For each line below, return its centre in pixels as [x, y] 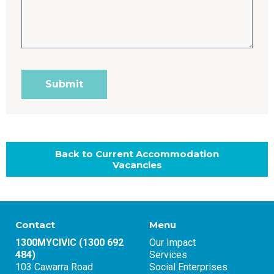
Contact [35, 225]
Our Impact [172, 243]
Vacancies [137, 165]
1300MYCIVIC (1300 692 [69, 243]
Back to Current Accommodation [137, 154]
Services [168, 255]
